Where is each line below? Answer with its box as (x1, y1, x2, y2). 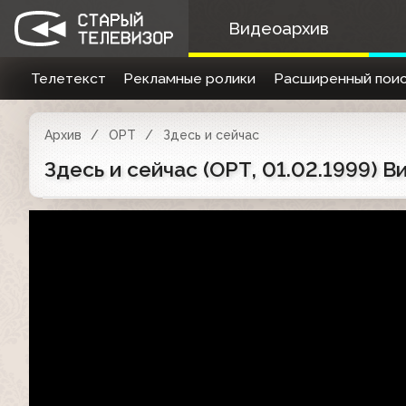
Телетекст (30, 70, 106, 87)
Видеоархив (227, 19, 329, 38)
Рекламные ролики (123, 70, 256, 87)
